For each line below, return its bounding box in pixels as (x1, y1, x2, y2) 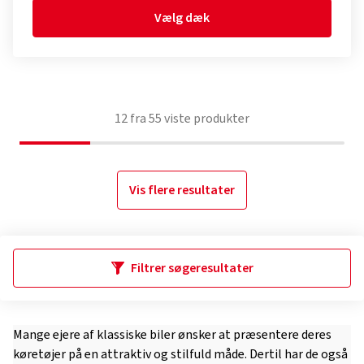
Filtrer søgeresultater (130, 259, 253, 277)
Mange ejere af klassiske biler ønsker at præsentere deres (13, 326, 331, 344)
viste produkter (162, 110, 249, 128)
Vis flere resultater (129, 181, 235, 199)
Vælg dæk (154, 9, 210, 27)
